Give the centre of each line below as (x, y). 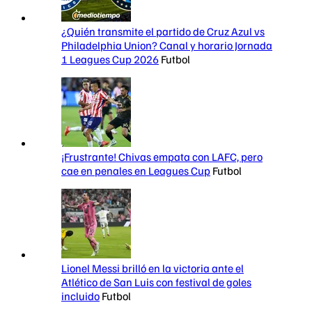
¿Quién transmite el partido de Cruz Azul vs (163, 32)
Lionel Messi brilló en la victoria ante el (153, 268)
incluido (80, 296)
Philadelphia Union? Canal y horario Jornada (167, 46)
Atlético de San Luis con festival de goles (156, 282)
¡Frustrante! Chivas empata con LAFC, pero (162, 157)
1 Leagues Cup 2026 (110, 60)
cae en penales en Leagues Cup (136, 171)
